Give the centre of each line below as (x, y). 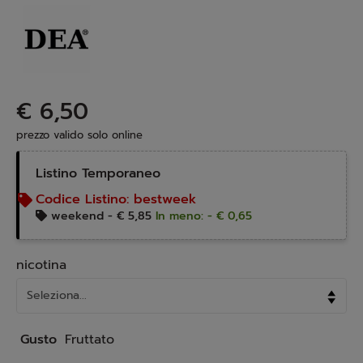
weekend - (82, 216)
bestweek (165, 199)
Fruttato (90, 340)
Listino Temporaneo (98, 173)
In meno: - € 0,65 (204, 216)
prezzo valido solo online (79, 135)
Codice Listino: (85, 199)
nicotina (41, 265)
